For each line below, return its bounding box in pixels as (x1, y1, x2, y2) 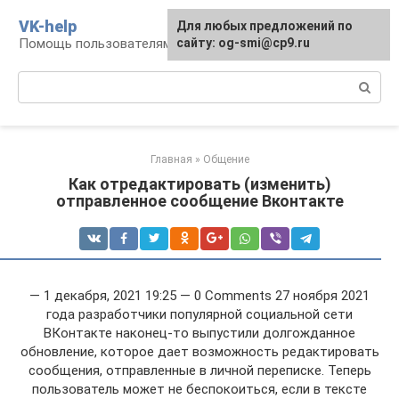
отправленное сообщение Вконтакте (55, 191, 344, 210)
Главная (150, 153, 192, 166)
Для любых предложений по (176, 19, 353, 33)
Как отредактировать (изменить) (68, 175, 331, 193)
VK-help (19, 17, 77, 36)
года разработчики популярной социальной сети (46, 306, 353, 322)
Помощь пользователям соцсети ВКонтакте (19, 36, 300, 52)
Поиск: (18, 72, 60, 88)
